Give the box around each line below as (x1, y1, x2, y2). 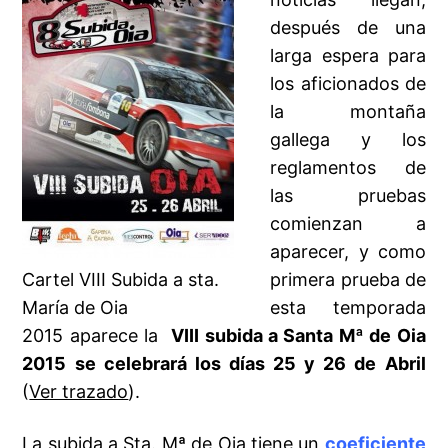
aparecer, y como (270, 241, 426, 263)
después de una (270, 17, 426, 39)
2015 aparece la (22, 325, 172, 347)
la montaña (270, 101, 426, 123)
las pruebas (270, 185, 426, 207)
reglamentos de (270, 157, 426, 179)
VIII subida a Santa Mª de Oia (171, 325, 426, 347)
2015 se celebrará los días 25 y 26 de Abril (22, 353, 426, 375)
